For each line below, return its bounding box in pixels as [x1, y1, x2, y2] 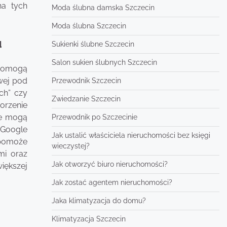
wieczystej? [51, 142, 90, 150]
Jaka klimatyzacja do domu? [51, 197, 146, 205]
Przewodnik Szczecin [51, 77, 121, 85]
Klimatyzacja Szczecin [51, 215, 126, 223]
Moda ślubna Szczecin [51, 22, 126, 30]
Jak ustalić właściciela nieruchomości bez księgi [51, 131, 210, 139]
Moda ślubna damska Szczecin [51, 4, 155, 12]
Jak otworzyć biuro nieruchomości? [51, 160, 168, 168]
